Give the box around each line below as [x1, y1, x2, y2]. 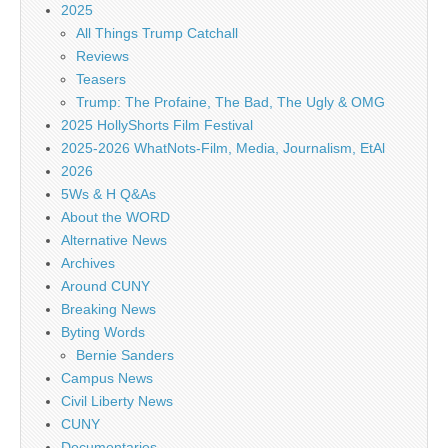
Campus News [61, 370, 153, 386]
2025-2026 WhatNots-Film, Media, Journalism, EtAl [61, 140, 385, 156]
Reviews [76, 48, 129, 64]
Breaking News [61, 301, 156, 317]
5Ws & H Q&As [61, 186, 156, 202]
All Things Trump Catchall [76, 25, 238, 41]
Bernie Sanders [76, 347, 174, 363]
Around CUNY [61, 278, 150, 294]
